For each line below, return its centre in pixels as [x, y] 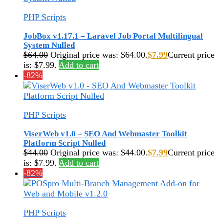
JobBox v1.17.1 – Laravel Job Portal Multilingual [113, 36]
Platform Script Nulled [65, 143]
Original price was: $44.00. [99, 152]
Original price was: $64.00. [99, 55]
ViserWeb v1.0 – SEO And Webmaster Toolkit [105, 133]
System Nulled [49, 45]
